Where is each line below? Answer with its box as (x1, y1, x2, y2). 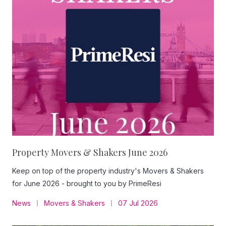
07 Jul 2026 (118, 199, 158, 207)
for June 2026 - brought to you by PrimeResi (12, 179, 161, 188)
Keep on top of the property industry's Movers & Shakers (12, 166, 204, 175)
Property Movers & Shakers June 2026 (12, 146, 167, 158)
